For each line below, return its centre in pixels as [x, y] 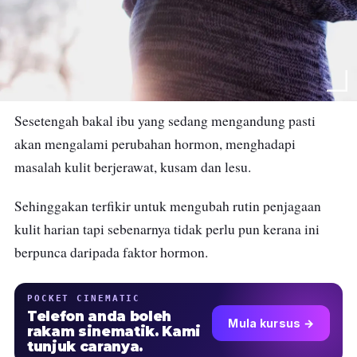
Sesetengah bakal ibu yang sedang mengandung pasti [165, 120]
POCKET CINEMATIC [84, 298]
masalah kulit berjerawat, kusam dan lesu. [135, 167]
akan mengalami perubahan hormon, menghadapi [155, 143]
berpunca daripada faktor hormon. [111, 252]
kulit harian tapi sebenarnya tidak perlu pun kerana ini [167, 229]
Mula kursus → [271, 324]
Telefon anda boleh [99, 316]
